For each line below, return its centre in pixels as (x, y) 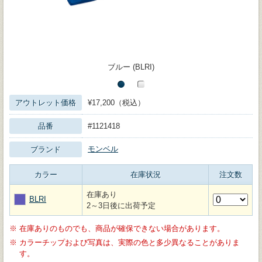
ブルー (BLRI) (131, 67)
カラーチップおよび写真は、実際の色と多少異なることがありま (130, 242)
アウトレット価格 (46, 102)
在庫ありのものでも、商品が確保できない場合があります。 (122, 228)
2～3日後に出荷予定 (121, 205)
